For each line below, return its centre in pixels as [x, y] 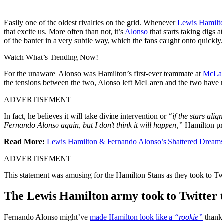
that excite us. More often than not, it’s [64, 31]
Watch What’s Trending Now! [51, 57]
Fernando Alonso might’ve [47, 217]
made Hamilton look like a [132, 217]
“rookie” [189, 217]
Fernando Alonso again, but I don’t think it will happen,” [93, 125]
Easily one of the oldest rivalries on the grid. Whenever [91, 22]
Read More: [25, 141]
